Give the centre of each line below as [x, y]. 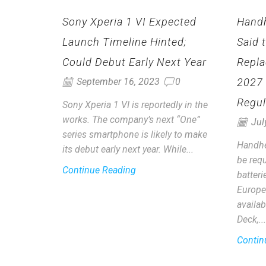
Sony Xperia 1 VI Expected [129, 22]
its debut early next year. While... [128, 150]
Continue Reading [99, 170]
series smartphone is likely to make [135, 135]
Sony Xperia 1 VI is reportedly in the [135, 105]
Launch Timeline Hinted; [125, 42]
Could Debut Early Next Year [134, 62]
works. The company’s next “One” [131, 120]
